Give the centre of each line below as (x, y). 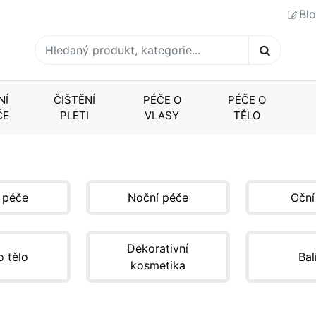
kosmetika (158, 266)
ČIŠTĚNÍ (75, 99)
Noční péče (158, 197)
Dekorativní (158, 249)
